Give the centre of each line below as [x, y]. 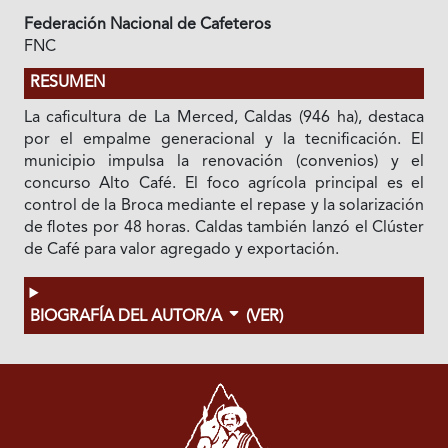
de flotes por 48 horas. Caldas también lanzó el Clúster [224, 228]
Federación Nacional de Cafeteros [147, 25]
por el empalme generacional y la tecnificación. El [224, 140]
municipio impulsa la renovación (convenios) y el [224, 162]
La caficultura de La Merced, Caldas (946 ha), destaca [224, 118]
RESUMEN [67, 83]
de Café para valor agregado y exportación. [181, 250]
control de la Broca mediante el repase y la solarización [224, 206]
